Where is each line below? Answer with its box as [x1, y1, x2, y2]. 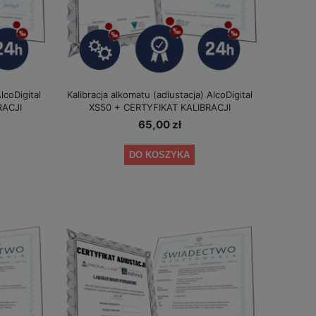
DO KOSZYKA [129, 149, 190, 160]
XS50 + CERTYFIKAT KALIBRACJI [88, 101, 231, 113]
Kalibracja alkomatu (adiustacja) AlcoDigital [66, 88, 253, 100]
